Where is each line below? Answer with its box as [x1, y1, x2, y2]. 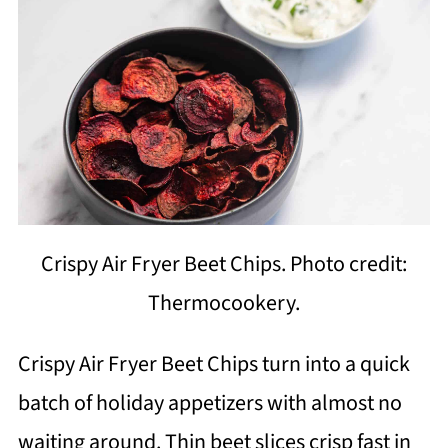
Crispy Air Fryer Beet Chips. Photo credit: [41, 247, 407, 280]
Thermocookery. [148, 286, 300, 319]
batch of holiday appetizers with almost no [17, 386, 402, 419]
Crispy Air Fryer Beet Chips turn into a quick [17, 347, 410, 380]
